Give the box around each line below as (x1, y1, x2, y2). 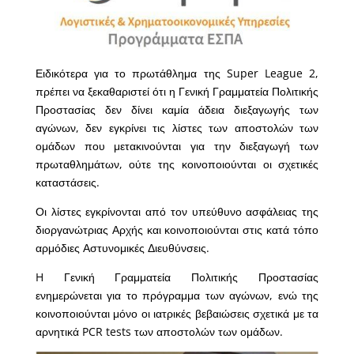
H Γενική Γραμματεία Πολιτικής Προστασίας (35, 269, 319, 284)
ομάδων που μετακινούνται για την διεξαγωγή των (35, 137, 319, 153)
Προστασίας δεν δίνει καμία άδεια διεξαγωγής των (35, 101, 319, 117)
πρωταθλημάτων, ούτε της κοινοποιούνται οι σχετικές (35, 156, 319, 171)
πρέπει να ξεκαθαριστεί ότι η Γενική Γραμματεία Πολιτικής (35, 83, 319, 99)
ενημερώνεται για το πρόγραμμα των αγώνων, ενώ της (35, 287, 319, 303)
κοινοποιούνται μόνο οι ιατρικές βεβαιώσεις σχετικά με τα (35, 305, 319, 321)
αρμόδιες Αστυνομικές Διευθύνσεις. (35, 239, 209, 255)
